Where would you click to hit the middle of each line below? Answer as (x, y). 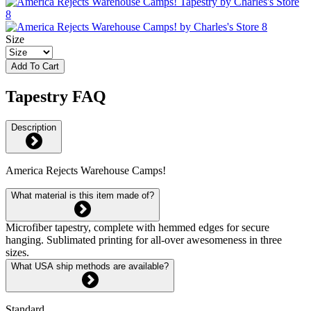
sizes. (17, 252)
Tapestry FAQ (56, 96)
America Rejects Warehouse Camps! (86, 170)
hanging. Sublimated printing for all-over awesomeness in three (144, 239)
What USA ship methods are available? (90, 266)
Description (34, 127)
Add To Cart (35, 66)
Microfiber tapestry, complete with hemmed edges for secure (137, 227)
